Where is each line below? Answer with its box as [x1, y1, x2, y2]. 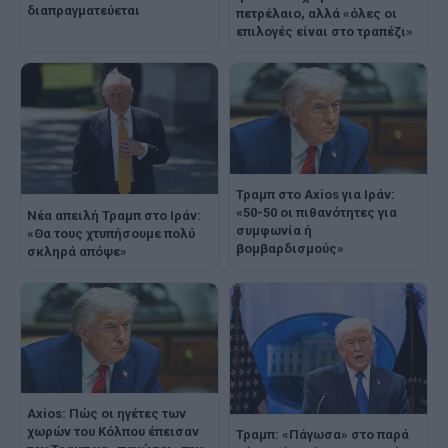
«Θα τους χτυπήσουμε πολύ [27, 225, 195, 241]
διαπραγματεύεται [27, 3, 140, 19]
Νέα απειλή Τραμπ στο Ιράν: [27, 207, 201, 223]
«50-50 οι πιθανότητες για [236, 204, 397, 220]
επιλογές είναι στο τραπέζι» [236, 24, 413, 40]
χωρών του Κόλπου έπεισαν [27, 424, 199, 440]
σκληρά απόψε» [27, 243, 127, 259]
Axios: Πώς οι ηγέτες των [27, 406, 186, 422]
